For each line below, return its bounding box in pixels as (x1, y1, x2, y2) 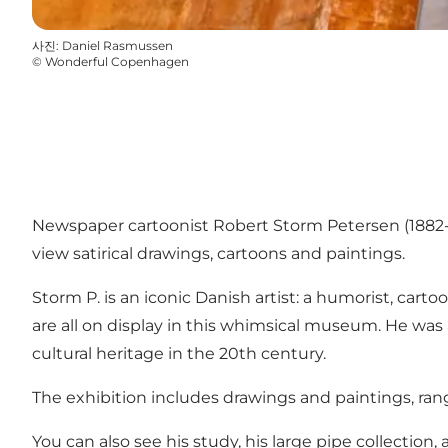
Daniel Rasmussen (62, 38, 173, 54)
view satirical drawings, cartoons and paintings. (32, 243, 405, 263)
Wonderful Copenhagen (45, 54, 189, 70)
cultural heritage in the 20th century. (32, 343, 326, 363)
